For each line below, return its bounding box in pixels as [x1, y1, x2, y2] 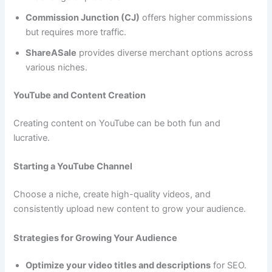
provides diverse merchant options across [76, 47, 254, 59]
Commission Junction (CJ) [25, 12, 140, 24]
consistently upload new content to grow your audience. [13, 203, 246, 215]
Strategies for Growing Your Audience [13, 232, 178, 243]
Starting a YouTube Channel [13, 161, 133, 172]
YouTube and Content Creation [13, 90, 146, 101]
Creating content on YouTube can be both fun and [13, 118, 221, 129]
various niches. [25, 62, 88, 73]
